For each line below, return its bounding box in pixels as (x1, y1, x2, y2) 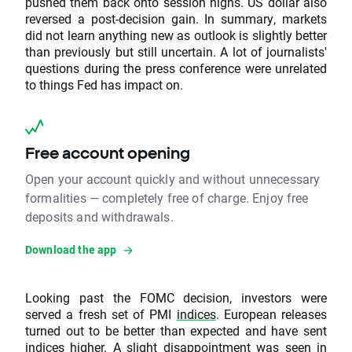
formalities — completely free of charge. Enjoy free (25, 189, 309, 207)
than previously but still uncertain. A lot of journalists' (25, 43, 327, 60)
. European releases (215, 306, 327, 323)
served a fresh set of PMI (25, 306, 177, 323)
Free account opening (25, 144, 190, 163)
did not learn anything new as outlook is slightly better (25, 27, 327, 44)
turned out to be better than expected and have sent (25, 322, 327, 339)
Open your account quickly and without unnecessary (25, 170, 321, 188)
